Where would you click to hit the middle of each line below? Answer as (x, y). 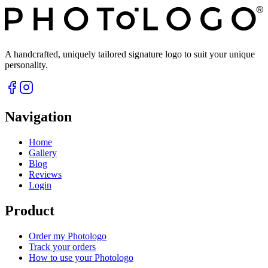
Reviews (45, 175)
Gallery (43, 153)
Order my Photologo (68, 236)
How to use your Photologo (81, 258)
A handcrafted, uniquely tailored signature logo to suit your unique (130, 54)
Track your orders (62, 247)
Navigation (38, 117)
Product (30, 211)
